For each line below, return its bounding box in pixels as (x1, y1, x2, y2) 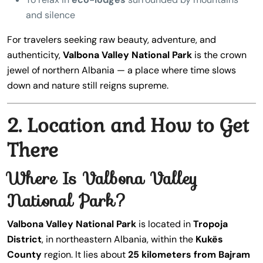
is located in (136, 218, 193, 230)
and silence (26, 9, 75, 21)
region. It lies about (42, 248, 128, 261)
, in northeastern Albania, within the (42, 233, 195, 245)
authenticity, (7, 49, 63, 61)
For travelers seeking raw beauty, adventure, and (7, 33, 216, 46)
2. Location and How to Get (7, 113, 249, 137)
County (7, 248, 42, 261)
